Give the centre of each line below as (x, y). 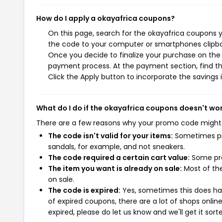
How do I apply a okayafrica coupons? (106, 18)
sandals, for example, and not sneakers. (116, 146)
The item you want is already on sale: (115, 168)
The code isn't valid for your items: (111, 136)
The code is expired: (84, 190)
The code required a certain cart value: (119, 157)
